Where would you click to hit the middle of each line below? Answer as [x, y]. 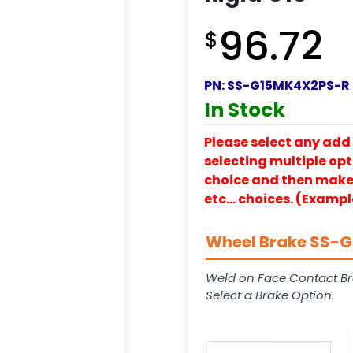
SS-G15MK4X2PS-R [288, 85]
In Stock [245, 110]
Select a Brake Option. [270, 295]
